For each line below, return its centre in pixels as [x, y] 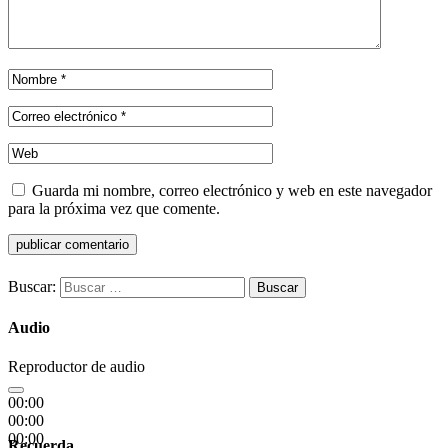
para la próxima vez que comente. [114, 209]
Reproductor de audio [76, 367]
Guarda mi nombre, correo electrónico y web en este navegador [232, 191]
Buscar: [32, 286]
